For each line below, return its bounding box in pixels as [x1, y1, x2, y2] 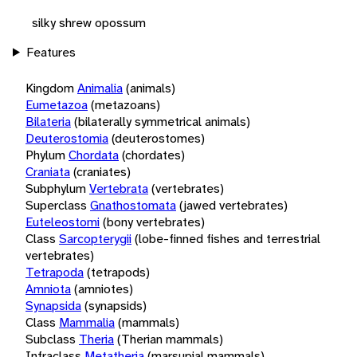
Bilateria [25, 112, 71, 130]
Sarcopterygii [59, 229, 131, 247]
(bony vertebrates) [103, 213, 205, 230]
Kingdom [25, 79, 74, 96]
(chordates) [122, 146, 185, 163]
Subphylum [25, 179, 86, 197]
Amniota [25, 280, 71, 297]
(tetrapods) [87, 263, 150, 280]
